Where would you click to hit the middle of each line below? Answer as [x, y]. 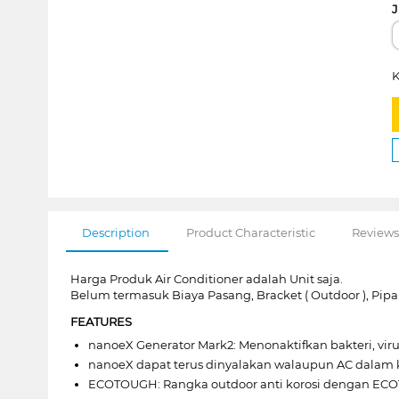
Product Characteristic [250, 232]
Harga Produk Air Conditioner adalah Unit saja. [206, 278]
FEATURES [101, 321]
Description [115, 232]
